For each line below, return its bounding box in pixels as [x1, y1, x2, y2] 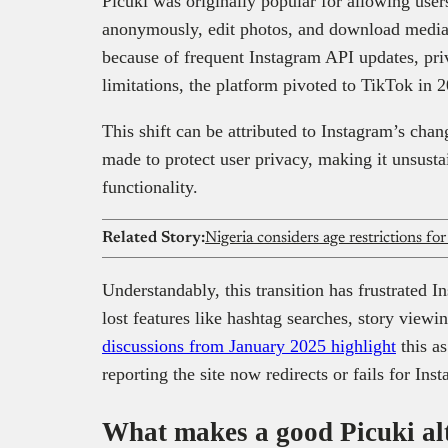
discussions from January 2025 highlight [102, 336, 396, 357]
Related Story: [102, 230, 205, 247]
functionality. [102, 177, 203, 198]
